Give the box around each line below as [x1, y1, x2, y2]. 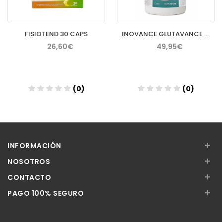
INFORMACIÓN [7, 140, 61, 151]
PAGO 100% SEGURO [7, 188, 84, 198]
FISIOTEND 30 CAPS [25, 29, 88, 39]
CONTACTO [7, 172, 51, 182]
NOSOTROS [7, 156, 50, 166]
